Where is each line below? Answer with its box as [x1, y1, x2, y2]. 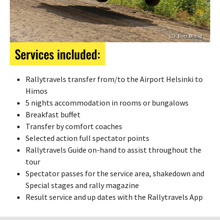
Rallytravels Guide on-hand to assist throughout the [26, 144, 201, 155]
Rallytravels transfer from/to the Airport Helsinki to [26, 74, 203, 84]
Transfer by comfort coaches [26, 121, 122, 131]
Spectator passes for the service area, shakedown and [26, 168, 204, 178]
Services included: [15, 44, 100, 63]
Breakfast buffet [26, 109, 81, 119]
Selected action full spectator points [26, 133, 149, 143]
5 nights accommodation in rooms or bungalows [26, 97, 189, 108]
